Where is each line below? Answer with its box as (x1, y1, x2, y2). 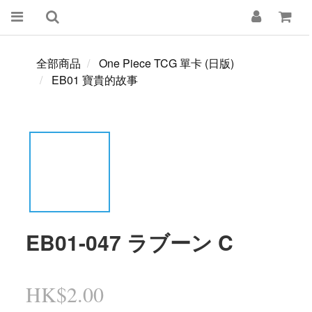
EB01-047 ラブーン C (26, 227, 233, 257)
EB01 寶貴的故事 (52, 72, 138, 88)
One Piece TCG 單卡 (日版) (99, 55, 234, 71)
